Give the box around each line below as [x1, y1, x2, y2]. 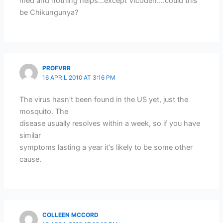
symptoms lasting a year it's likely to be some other [19, 142, 193, 152]
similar [19, 130, 41, 140]
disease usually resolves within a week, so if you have [19, 118, 201, 128]
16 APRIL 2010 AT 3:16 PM [42, 74, 116, 81]
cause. [19, 154, 42, 164]
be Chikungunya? [19, 7, 79, 17]
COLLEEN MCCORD [42, 211, 99, 219]
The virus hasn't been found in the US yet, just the [19, 95, 189, 104]
